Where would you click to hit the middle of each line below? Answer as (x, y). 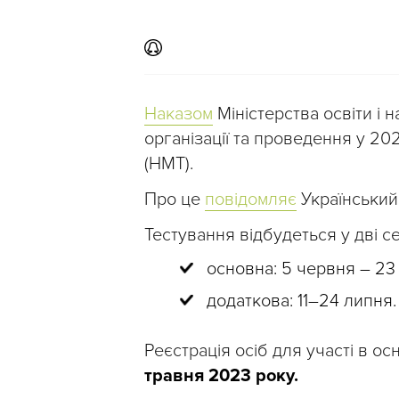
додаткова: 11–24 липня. (301, 301)
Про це (175, 199)
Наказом (179, 114)
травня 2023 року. (221, 375)
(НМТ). (169, 163)
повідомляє (251, 199)
